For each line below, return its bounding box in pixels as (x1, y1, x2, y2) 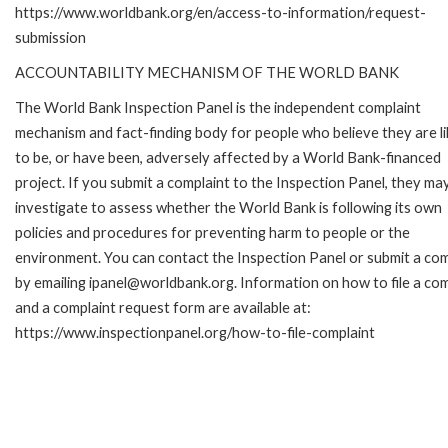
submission (15, 28, 86, 46)
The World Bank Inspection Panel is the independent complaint (15, 98, 421, 116)
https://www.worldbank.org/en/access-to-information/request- (15, 3, 426, 21)
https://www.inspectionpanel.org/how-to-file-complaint (15, 323, 375, 341)
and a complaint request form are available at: (15, 298, 311, 316)
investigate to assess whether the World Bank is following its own (15, 198, 442, 216)
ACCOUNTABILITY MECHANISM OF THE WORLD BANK (15, 63, 399, 81)
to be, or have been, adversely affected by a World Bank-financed (15, 148, 441, 166)
